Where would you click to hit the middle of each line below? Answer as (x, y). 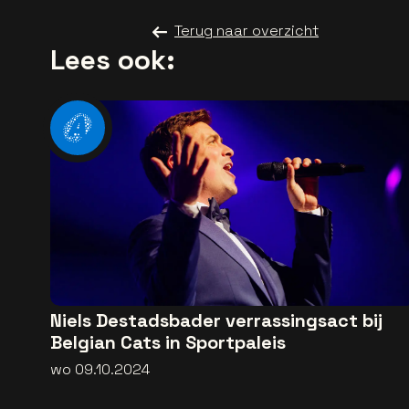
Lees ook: (113, 59)
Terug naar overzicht (246, 30)
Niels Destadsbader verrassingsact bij (216, 321)
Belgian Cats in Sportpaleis (168, 343)
